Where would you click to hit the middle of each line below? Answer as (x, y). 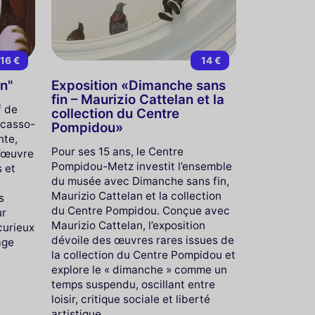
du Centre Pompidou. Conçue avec (140, 211)
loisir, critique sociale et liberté (130, 300)
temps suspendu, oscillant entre (133, 285)
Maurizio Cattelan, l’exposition (128, 226)
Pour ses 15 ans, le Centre (117, 152)
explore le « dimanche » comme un (139, 270)
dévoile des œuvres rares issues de (142, 240)
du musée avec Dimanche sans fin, (140, 181)
